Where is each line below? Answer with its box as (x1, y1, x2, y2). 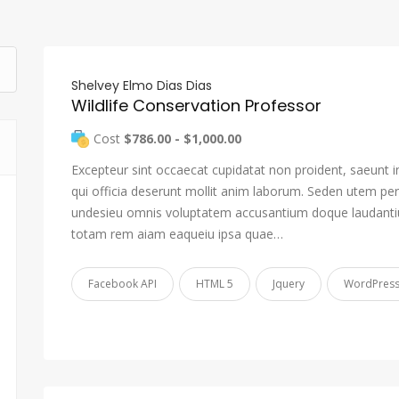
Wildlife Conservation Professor (71, 94, 322, 117)
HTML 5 (196, 276, 233, 291)
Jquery (273, 276, 305, 291)
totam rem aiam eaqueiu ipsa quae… (71, 225, 283, 242)
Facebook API (88, 276, 157, 291)
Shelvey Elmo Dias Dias (71, 77, 212, 94)
